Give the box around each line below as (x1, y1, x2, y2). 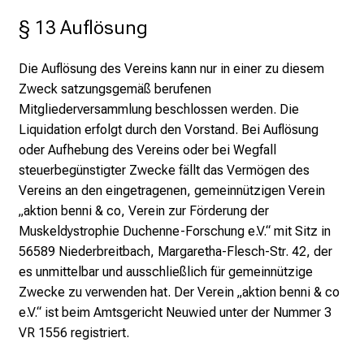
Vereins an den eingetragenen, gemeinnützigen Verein (19, 182, 325, 198)
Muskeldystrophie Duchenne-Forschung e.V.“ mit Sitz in (19, 223, 331, 239)
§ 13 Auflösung (19, 15, 148, 39)
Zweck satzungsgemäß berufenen (19, 80, 211, 97)
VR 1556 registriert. (19, 324, 129, 340)
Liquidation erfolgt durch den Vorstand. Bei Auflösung (19, 121, 318, 137)
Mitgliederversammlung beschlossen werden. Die (19, 101, 299, 117)
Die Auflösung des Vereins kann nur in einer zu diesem (19, 60, 324, 76)
